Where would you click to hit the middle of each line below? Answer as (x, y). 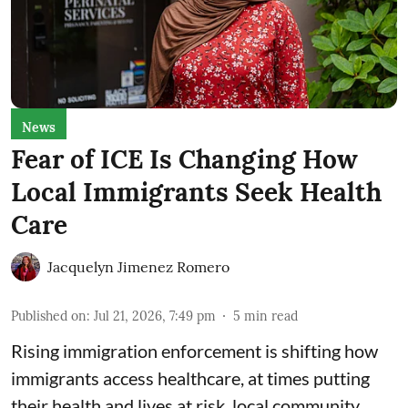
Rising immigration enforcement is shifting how (194, 350)
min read (271, 316)
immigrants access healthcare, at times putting (190, 377)
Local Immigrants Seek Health (196, 192)
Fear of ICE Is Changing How (184, 159)
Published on (49, 316)
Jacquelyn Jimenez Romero (138, 266)
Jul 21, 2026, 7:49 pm (155, 316)
